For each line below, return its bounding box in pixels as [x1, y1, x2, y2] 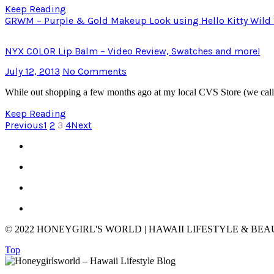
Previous [5, 119, 43, 131]
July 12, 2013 [5, 65, 60, 77]
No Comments [62, 65, 127, 77]
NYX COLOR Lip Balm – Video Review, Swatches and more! [5, 45, 260, 57]
